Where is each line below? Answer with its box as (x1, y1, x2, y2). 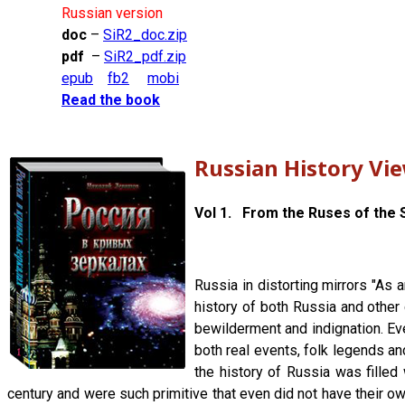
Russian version (61, 5, 163, 23)
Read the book (61, 91, 160, 109)
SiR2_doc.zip (103, 26, 187, 44)
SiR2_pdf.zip (104, 48, 186, 66)
